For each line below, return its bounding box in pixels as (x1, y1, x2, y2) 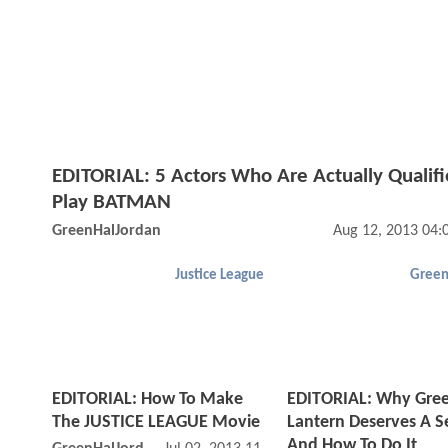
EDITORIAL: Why (287, 390, 415, 410)
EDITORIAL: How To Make (52, 390, 243, 410)
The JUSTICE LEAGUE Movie (52, 413, 260, 433)
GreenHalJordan (52, 223, 161, 240)
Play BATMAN (52, 192, 171, 214)
